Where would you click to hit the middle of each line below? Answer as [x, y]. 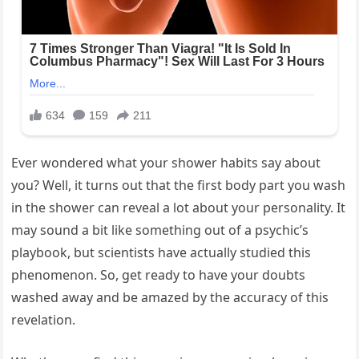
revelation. [44, 320]
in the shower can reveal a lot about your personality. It [179, 208]
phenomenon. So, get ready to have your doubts [159, 275]
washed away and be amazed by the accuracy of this [170, 298]
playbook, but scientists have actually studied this [161, 253]
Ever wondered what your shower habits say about [166, 163]
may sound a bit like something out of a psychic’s [160, 230]
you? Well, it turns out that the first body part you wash [179, 186]
